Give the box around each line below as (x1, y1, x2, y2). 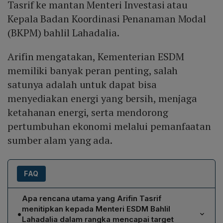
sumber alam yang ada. (7, 133, 112, 147)
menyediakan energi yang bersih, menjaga (7, 92, 198, 106)
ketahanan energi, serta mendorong (7, 106, 168, 119)
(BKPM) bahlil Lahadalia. (7, 26, 119, 40)
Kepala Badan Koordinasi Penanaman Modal (7, 12, 207, 26)
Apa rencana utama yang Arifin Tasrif (22, 194, 161, 204)
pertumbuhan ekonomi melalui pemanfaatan (7, 119, 212, 133)
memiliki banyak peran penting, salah (7, 64, 178, 78)
